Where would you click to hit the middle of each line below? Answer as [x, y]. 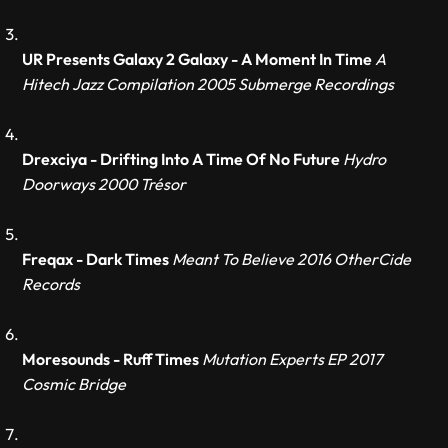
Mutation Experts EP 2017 [292, 359]
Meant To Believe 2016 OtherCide [292, 259]
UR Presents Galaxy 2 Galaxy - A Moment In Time [197, 59]
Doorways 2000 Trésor [104, 184]
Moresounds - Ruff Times [111, 359]
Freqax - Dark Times [96, 259]
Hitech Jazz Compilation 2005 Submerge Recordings [208, 84]
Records [51, 284]
